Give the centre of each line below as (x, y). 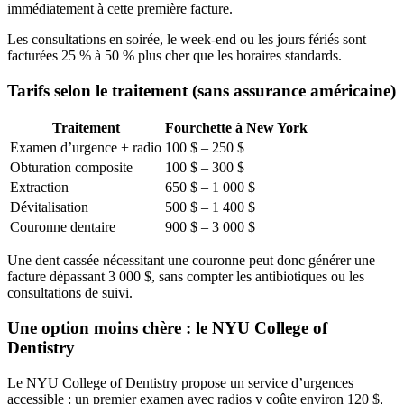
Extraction (39, 188)
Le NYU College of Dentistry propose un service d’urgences (180, 382)
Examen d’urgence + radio (86, 148)
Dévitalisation (49, 207)
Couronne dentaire (63, 227)
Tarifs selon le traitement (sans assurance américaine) (202, 90)
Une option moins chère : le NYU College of (167, 327)
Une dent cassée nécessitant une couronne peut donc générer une (191, 261)
